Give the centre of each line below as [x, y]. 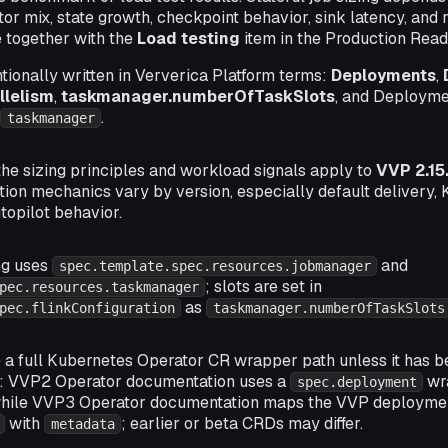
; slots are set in [264, 286]
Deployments [383, 75]
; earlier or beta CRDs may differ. [242, 423]
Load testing [188, 38]
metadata [82, 424]
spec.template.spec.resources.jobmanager [214, 266]
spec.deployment [356, 382]
